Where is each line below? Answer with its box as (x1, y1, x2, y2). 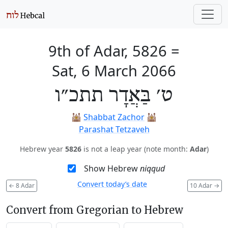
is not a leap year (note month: (81, 144, 190, 154)
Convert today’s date (77, 179, 147, 189)
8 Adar (14, 181, 35, 190)
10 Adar (190, 181, 214, 190)
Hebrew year (19, 144, 65, 154)
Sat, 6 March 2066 (52, 61, 176, 80)
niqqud (139, 163, 165, 174)
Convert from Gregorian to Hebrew (6, 203, 183, 216)
